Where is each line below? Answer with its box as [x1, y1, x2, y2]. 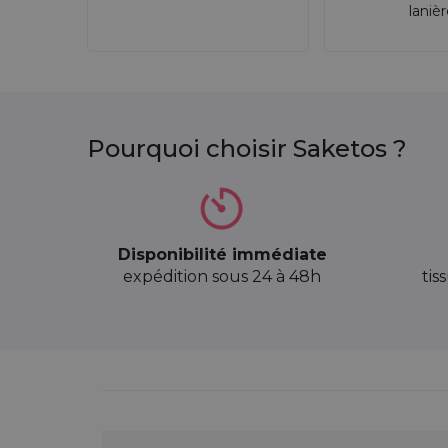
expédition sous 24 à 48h [123, 266, 321, 286]
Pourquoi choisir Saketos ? [87, 133, 407, 163]
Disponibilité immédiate [117, 244, 327, 264]
